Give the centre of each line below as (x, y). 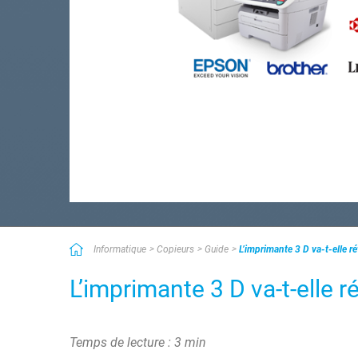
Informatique (120, 249)
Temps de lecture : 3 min (138, 342)
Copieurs (176, 249)
